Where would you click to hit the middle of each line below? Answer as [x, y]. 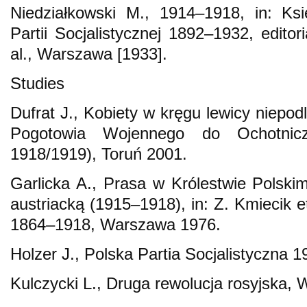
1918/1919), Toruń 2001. [99, 153]
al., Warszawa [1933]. [89, 53]
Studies [37, 83]
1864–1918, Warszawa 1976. [115, 224]
